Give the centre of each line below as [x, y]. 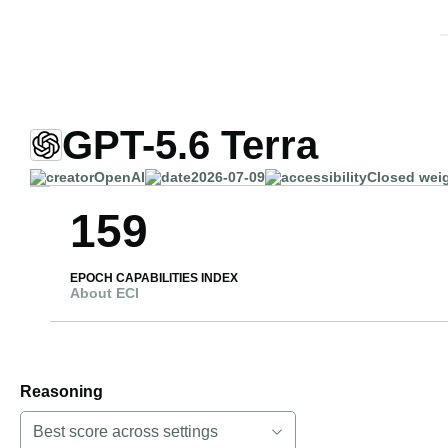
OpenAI [119, 177]
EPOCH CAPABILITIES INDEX [154, 278]
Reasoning [61, 391]
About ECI [104, 293]
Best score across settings [125, 431]
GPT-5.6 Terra [190, 145]
